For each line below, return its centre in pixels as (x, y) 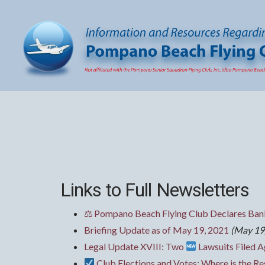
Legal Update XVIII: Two (135, 246)
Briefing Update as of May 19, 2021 (156, 230)
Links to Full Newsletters (155, 190)
